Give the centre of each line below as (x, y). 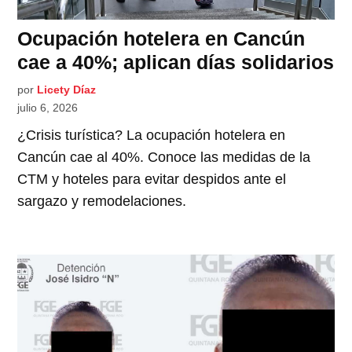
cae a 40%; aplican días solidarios (176, 62)
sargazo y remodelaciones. (102, 201)
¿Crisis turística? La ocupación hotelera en (152, 135)
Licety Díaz (67, 89)
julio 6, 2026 (48, 107)
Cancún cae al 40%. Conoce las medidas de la (164, 157)
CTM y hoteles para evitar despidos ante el (152, 179)
